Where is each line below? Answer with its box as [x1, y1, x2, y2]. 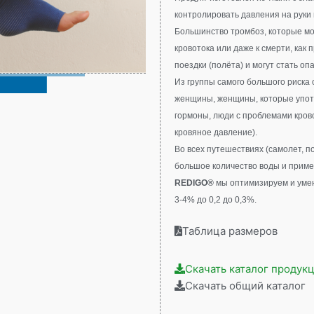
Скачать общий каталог [185, 279, 306, 293]
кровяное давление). [175, 128, 258, 138]
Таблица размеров [182, 224, 278, 238]
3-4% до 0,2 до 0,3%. [175, 195, 257, 205]
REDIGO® [175, 178, 214, 189]
